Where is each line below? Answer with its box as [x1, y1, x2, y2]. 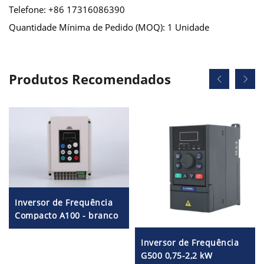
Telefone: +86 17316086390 [9, 3, 125, 15]
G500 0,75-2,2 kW [141, 249, 212, 261]
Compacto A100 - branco [15, 209, 118, 221]
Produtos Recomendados [9, 70, 171, 88]
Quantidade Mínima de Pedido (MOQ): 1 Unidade [9, 21, 209, 33]
